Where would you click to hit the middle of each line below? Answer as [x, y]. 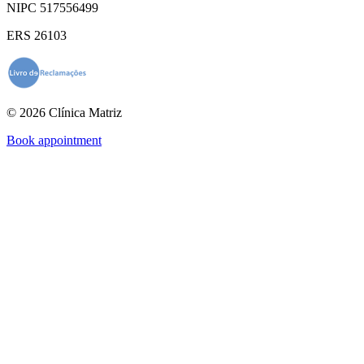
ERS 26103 [37, 35]
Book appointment [54, 140]
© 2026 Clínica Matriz [64, 112]
